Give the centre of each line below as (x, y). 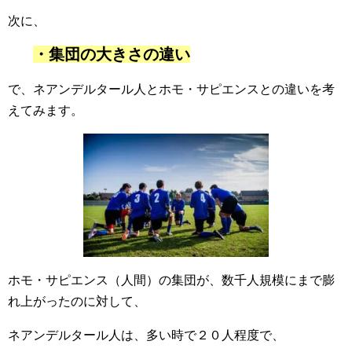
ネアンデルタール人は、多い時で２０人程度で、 (146, 335)
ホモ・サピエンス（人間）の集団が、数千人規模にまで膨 (171, 280)
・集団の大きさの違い (112, 55)
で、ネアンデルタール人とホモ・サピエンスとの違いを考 (171, 90)
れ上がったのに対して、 (77, 302)
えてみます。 (46, 111)
